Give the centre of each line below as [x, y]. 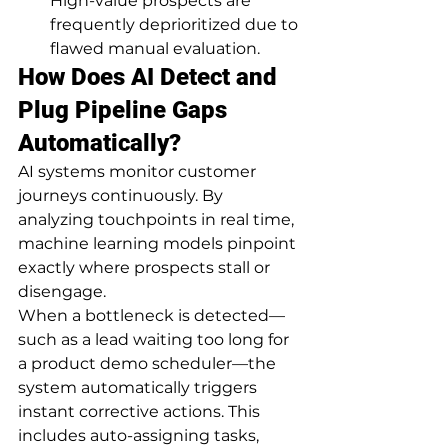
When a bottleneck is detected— [151, 315]
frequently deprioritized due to [176, 24]
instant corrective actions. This [141, 411]
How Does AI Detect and [150, 77]
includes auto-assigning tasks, [140, 435]
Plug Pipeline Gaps [125, 110]
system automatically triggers [139, 387]
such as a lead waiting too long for [155, 339]
